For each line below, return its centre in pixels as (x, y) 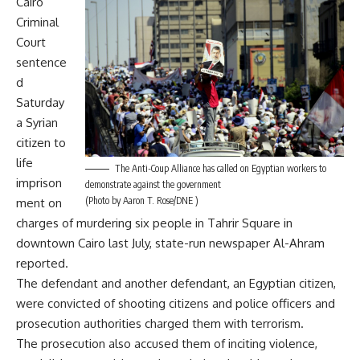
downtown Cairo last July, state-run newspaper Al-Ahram (170, 243)
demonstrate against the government (153, 184)
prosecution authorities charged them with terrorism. (160, 323)
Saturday (40, 102)
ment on (39, 203)
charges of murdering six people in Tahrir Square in (154, 223)
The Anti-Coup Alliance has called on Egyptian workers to (221, 168)
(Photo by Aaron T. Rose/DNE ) (142, 200)
